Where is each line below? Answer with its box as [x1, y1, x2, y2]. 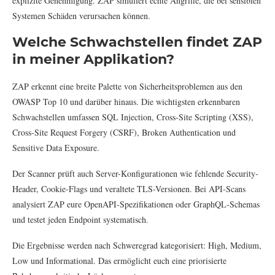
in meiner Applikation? [12, 50, 174, 68]
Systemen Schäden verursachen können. [12, 9, 150, 21]
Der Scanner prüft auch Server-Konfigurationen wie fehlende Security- [12, 167, 258, 179]
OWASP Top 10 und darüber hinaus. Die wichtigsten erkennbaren [12, 95, 240, 107]
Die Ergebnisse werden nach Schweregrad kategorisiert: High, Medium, [12, 239, 261, 251]
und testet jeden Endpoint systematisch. [12, 213, 149, 225]
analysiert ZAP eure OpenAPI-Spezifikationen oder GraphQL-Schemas [12, 198, 260, 210]
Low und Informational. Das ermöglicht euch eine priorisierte [12, 254, 227, 266]
